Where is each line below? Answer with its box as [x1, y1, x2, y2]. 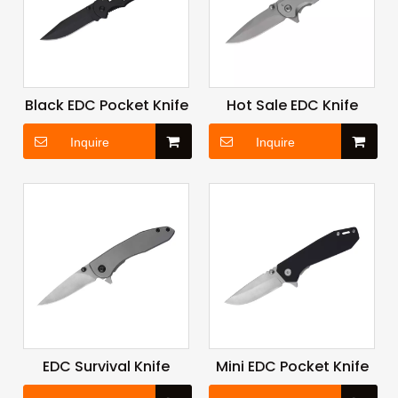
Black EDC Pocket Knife [24, 95, 188, 116]
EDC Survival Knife [43, 356, 170, 378]
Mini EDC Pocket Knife [215, 356, 369, 378]
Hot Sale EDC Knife [226, 95, 358, 116]
